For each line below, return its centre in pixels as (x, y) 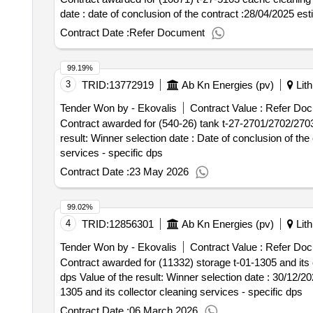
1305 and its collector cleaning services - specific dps (181, 292)
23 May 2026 (159, 172)
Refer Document (167, 32)
